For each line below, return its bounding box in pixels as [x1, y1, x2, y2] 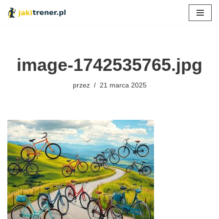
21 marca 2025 [99, 82, 147, 89]
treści [7, 45, 25, 54]
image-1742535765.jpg [17, 55, 202, 75]
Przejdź [7, 22, 32, 30]
